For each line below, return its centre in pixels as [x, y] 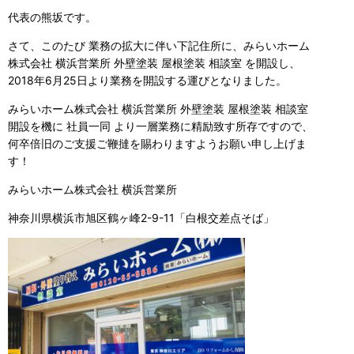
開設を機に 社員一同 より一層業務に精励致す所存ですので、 [160, 126]
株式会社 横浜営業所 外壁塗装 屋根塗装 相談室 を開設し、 [154, 63]
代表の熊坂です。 [52, 17]
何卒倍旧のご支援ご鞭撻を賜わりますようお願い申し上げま [157, 143]
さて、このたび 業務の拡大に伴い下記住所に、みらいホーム [159, 45]
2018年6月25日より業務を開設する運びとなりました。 [147, 80]
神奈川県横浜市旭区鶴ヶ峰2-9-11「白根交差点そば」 [141, 218]
